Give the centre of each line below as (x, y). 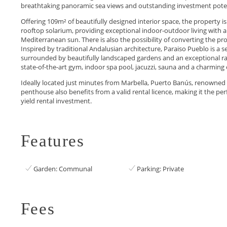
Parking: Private (160, 168)
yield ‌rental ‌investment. (56, 101)
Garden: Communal (63, 168)
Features (52, 141)
